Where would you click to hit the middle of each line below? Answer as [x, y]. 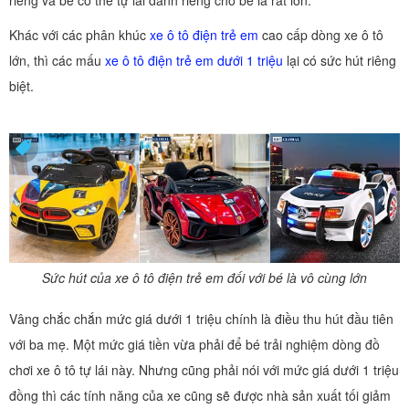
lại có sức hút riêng [340, 60]
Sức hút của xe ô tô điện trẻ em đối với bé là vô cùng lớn [204, 278]
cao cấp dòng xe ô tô [321, 35]
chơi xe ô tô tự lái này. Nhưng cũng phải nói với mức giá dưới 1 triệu [204, 370]
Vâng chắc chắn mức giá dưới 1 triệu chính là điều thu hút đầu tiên [201, 319]
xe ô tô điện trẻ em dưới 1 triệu [194, 60]
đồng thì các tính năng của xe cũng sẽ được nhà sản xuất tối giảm [200, 396]
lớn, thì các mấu [57, 60]
